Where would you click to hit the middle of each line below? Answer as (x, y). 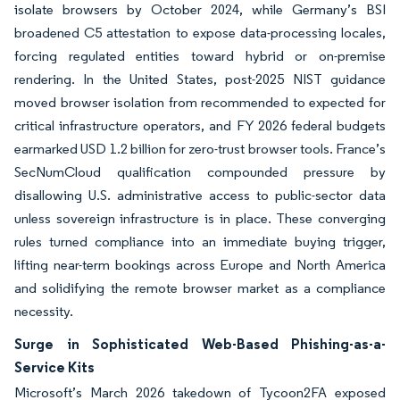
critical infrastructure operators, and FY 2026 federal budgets (200, 125)
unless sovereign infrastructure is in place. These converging (200, 218)
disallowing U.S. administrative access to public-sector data (200, 195)
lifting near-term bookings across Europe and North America (200, 265)
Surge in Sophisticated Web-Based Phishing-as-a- (200, 344)
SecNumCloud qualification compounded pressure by (200, 172)
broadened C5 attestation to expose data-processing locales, (200, 33)
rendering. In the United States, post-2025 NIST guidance (200, 79)
